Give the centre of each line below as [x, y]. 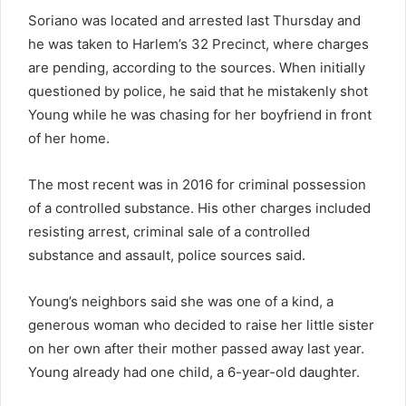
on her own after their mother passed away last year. [196, 348]
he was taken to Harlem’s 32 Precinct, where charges [198, 43]
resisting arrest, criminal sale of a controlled [169, 231]
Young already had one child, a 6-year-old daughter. [194, 372]
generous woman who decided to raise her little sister [201, 324]
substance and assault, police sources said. [167, 255]
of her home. [69, 138]
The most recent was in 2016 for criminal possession [197, 184]
